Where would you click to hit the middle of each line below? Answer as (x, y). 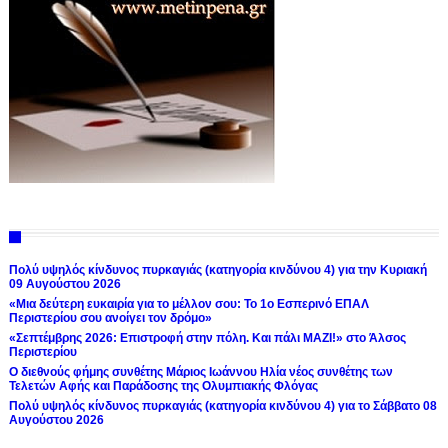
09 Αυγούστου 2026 (64, 284)
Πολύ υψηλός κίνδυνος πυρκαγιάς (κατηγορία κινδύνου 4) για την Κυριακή (217, 270)
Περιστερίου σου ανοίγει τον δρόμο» (110, 318)
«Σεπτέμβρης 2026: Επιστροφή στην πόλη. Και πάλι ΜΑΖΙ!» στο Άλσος (207, 338)
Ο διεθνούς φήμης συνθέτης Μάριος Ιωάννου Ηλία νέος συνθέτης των (200, 372)
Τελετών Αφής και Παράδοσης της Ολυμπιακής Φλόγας (163, 386)
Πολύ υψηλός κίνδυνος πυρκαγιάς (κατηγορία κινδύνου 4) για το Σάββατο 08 (222, 406)
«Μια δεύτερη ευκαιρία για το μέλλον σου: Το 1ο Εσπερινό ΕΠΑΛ (188, 304)
